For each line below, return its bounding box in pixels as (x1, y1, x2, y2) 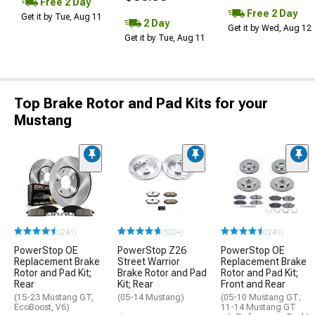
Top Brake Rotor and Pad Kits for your (14, 95, 268, 112)
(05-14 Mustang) (117, 292, 184, 303)
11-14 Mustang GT (221, 302, 296, 313)
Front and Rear (221, 278, 285, 290)
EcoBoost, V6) (14, 302, 70, 313)
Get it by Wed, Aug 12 (228, 23, 311, 34)
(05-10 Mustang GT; (221, 292, 301, 303)
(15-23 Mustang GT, (14, 292, 94, 303)
